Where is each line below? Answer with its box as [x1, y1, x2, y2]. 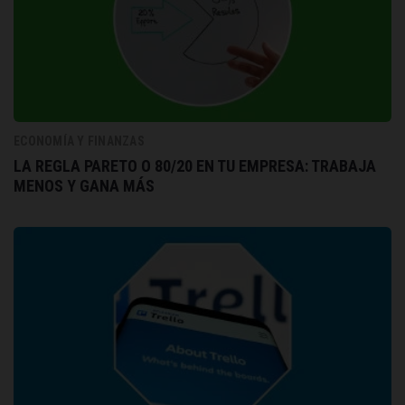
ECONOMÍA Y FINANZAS [14, 134, 145, 149]
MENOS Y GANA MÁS [14, 176, 155, 196]
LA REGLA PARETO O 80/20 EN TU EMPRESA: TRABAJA [14, 156, 376, 176]
